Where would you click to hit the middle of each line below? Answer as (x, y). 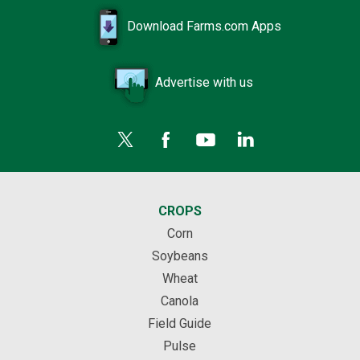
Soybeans (180, 256)
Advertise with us (204, 83)
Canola (180, 301)
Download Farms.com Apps (204, 27)
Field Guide (180, 323)
